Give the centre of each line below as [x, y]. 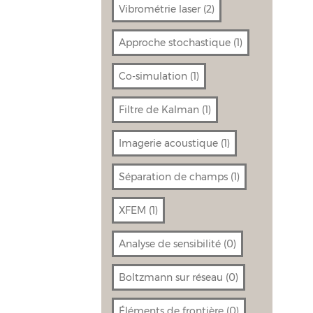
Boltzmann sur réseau [171, 277]
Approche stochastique [175, 42]
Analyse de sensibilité [170, 243]
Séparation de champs [174, 176]
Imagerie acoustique [169, 143]
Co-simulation [153, 76]
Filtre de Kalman [159, 109]
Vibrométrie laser [160, 9]
